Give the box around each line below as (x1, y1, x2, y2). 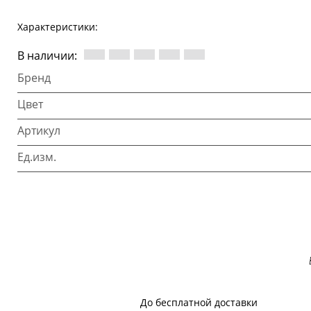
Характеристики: (17, 19, 98, 33)
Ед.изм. (17, 149, 56, 165)
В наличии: (17, 47, 77, 63)
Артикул (17, 122, 60, 138)
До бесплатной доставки (140, 295, 258, 309)
